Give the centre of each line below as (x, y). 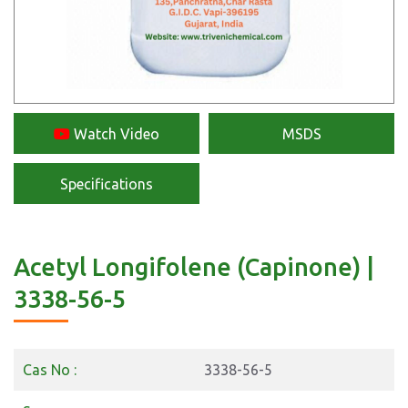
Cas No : (50, 370)
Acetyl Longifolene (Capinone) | (194, 267)
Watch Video (115, 133)
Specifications (107, 184)
